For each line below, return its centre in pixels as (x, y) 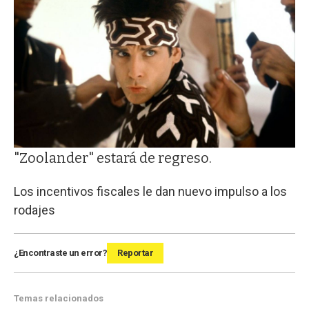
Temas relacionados (59, 298)
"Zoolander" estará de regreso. (113, 158)
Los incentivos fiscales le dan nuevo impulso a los (150, 191)
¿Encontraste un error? (60, 252)
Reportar (135, 252)
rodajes (34, 210)
